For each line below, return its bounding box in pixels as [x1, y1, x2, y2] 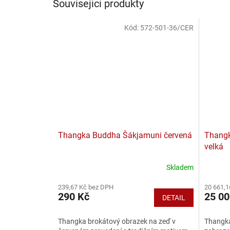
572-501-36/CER [140, 23, 194, 32]
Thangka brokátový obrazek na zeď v [58, 217, 176, 225]
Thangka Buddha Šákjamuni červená [58, 130, 192, 140]
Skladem [166, 163, 194, 172]
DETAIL [162, 193, 185, 202]
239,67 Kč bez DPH [58, 183, 113, 191]
